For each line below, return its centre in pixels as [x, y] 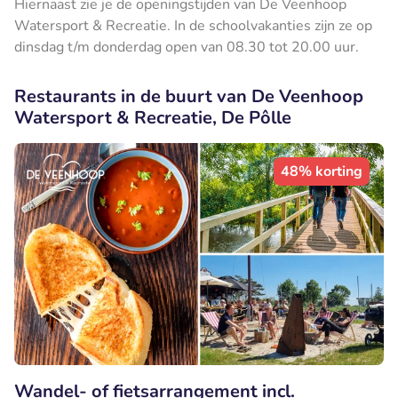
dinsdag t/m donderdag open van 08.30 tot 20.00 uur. [187, 47]
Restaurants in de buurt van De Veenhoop [189, 96]
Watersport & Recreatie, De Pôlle [153, 117]
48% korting [322, 171]
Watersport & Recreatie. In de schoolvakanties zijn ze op [193, 25]
